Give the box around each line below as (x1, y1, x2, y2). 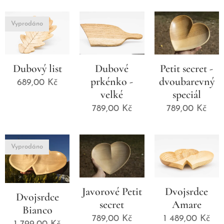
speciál (172, 87, 201, 101)
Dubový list (12, 61, 62, 75)
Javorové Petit (81, 184, 142, 198)
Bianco (22, 203, 52, 216)
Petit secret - (160, 61, 213, 75)
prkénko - (90, 74, 133, 88)
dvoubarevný (158, 74, 214, 88)
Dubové (95, 61, 129, 75)
